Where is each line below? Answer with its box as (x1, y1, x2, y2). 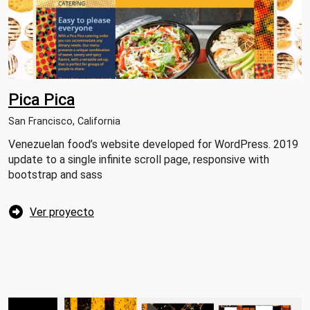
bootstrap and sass (8, 168, 102, 182)
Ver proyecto (30, 206, 94, 219)
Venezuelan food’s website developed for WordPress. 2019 (8, 138, 298, 152)
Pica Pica (8, 90, 75, 110)
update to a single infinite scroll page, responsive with (8, 153, 269, 167)
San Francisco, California (8, 116, 120, 128)
